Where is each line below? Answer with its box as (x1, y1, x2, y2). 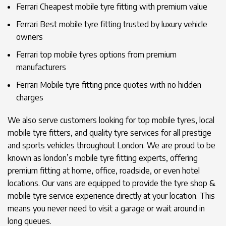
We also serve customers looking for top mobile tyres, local (8, 115, 214, 125)
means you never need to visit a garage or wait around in (8, 203, 205, 213)
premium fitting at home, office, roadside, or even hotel (8, 165, 200, 176)
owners (16, 32, 43, 42)
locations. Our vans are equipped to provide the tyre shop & (8, 178, 215, 188)
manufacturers (16, 62, 66, 72)
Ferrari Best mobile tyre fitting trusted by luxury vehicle (16, 19, 207, 29)
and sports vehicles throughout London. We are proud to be (8, 140, 215, 150)
